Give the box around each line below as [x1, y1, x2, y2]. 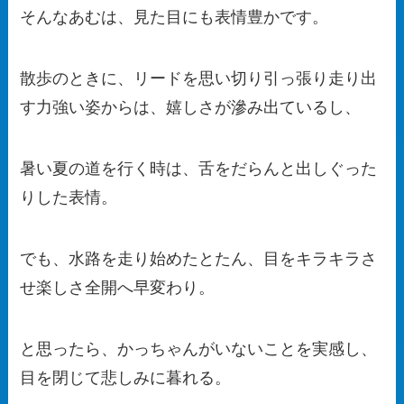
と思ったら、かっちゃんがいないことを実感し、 [20, 339, 378, 358]
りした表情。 [20, 188, 118, 207]
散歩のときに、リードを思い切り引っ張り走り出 [20, 69, 378, 88]
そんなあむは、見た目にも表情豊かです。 [20, 8, 329, 27]
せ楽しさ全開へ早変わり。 [20, 278, 216, 297]
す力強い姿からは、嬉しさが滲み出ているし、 [20, 98, 362, 117]
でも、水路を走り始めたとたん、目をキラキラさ [20, 249, 378, 268]
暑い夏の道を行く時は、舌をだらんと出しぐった [20, 160, 378, 178]
